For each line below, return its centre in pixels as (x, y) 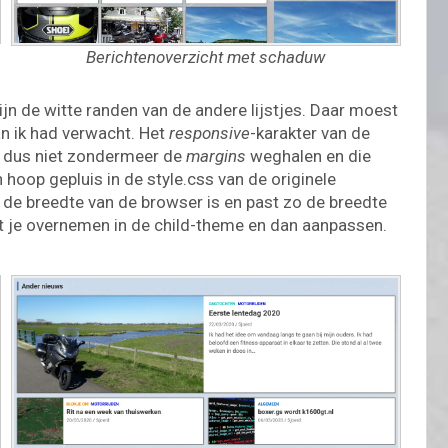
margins (216, 155)
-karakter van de (310, 132)
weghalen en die (308, 155)
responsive (209, 132)
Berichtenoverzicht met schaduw (206, 56)
